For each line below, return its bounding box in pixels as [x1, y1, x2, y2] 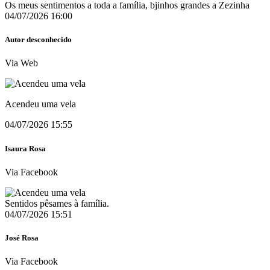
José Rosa [5, 233, 39, 242]
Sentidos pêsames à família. [5, 198, 109, 209]
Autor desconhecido [5, 35, 72, 45]
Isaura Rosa [5, 143, 46, 153]
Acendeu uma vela [5, 99, 76, 110]
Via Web [5, 58, 38, 69]
